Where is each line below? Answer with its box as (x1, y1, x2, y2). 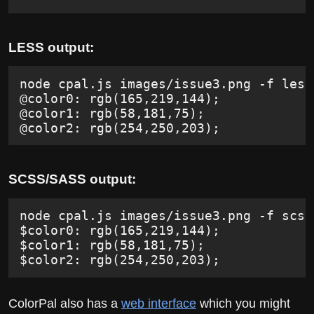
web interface (121, 296, 196, 310)
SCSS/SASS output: (8, 172, 136, 187)
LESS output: (8, 39, 94, 55)
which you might (196, 296, 290, 310)
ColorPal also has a (8, 296, 121, 310)
